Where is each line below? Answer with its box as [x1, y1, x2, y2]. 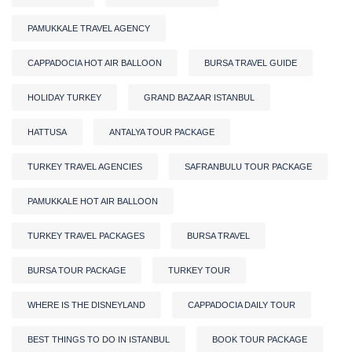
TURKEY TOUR [168, 265, 230, 275]
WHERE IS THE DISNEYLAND [27, 299, 145, 310]
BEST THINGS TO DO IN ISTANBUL [27, 334, 170, 344]
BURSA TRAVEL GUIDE [204, 57, 297, 68]
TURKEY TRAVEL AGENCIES [27, 161, 142, 171]
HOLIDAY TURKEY [27, 92, 101, 102]
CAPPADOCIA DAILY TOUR [188, 299, 295, 310]
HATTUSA [27, 126, 67, 137]
